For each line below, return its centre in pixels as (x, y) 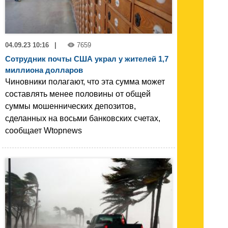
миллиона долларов (44, 70)
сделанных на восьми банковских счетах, (83, 118)
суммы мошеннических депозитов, (70, 106)
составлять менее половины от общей (78, 94)
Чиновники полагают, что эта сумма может (85, 81)
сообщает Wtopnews (44, 130)
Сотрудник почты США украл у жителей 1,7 (87, 59)
